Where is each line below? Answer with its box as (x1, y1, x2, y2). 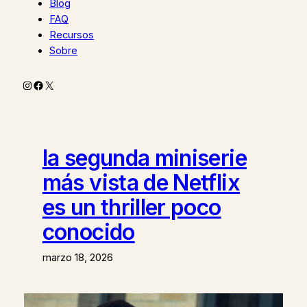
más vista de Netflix (42, 169, 240, 196)
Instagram (21, 77, 73, 92)
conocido (42, 218, 135, 245)
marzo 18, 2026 (42, 251, 113, 264)
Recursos (49, 29, 94, 42)
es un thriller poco (42, 193, 221, 221)
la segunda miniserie (42, 144, 247, 171)
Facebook (32, 77, 84, 92)
